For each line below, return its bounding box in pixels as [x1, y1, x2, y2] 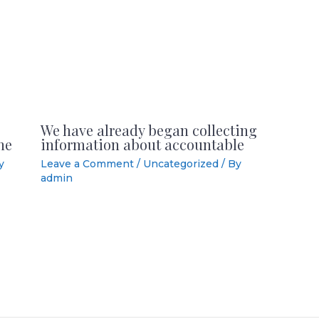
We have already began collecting [40, 120, 257, 140]
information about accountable [40, 135, 244, 155]
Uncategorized [142, 157, 219, 171]
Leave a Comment [40, 157, 134, 171]
